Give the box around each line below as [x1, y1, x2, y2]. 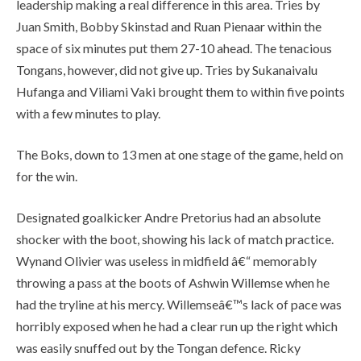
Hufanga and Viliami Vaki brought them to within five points [16, 83, 345, 99]
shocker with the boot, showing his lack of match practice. [16, 230, 334, 247]
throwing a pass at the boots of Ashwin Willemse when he [16, 274, 330, 290]
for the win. [16, 168, 77, 184]
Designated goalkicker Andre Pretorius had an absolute [16, 209, 321, 225]
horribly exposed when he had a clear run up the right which [16, 317, 338, 334]
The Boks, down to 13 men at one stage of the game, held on [16, 146, 343, 162]
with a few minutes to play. [16, 105, 160, 121]
